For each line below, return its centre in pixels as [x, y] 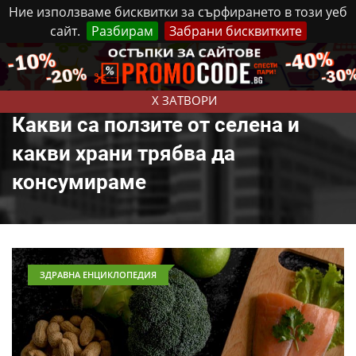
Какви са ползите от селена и [156, 125]
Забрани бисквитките [235, 31]
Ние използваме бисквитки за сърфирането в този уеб [178, 12]
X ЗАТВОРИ [184, 100]
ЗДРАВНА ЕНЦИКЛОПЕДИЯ [98, 275]
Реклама [219, 58]
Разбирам [122, 31]
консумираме [79, 182]
